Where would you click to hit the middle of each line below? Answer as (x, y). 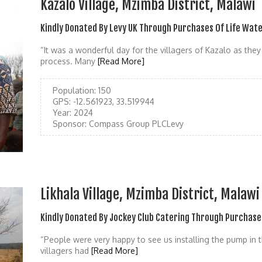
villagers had (66, 251)
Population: (74, 90)
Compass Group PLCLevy (135, 123)
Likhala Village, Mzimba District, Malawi (150, 194)
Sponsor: (70, 123)
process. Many (69, 61)
